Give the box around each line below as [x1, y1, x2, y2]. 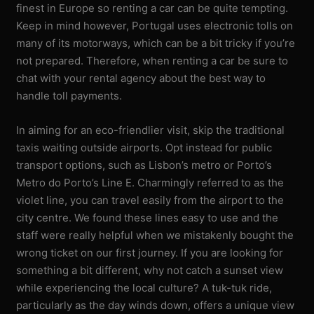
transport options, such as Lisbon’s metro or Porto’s [16, 158, 273, 172]
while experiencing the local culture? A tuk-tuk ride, [16, 280, 273, 294]
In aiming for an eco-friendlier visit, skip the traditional [16, 123, 285, 137]
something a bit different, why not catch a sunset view [16, 263, 284, 277]
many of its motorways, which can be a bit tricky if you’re [16, 36, 296, 50]
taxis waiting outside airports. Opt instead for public [16, 140, 273, 154]
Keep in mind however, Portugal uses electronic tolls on [16, 18, 294, 32]
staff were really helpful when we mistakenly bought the [16, 228, 294, 242]
